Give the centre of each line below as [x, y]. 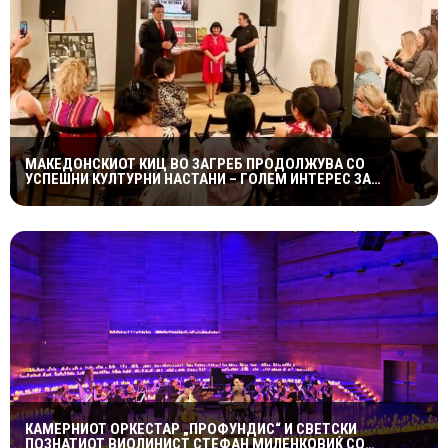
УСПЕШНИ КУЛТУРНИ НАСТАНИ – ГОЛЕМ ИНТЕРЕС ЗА [198, 178]
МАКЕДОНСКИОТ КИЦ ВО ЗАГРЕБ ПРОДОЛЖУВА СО [195, 163]
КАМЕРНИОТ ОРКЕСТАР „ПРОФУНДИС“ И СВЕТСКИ [191, 429]
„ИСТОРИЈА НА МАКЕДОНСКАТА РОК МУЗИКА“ [177, 193]
